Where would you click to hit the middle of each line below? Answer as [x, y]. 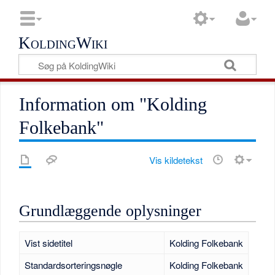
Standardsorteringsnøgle [73, 265]
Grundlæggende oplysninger [110, 211]
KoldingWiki [63, 43]
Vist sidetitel [48, 243]
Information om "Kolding [113, 105]
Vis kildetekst [176, 160]
